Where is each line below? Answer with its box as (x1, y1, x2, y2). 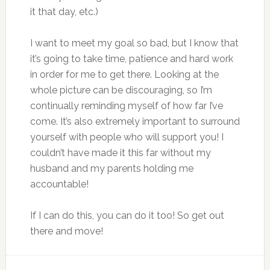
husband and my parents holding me (30, 162, 193, 174)
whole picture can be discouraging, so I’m (30, 84, 212, 96)
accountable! (30, 178, 89, 190)
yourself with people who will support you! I (30, 131, 224, 143)
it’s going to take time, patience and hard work (30, 52, 233, 64)
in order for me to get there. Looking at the (30, 68, 219, 80)
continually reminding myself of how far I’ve (30, 99, 223, 111)
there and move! (30, 225, 103, 237)
